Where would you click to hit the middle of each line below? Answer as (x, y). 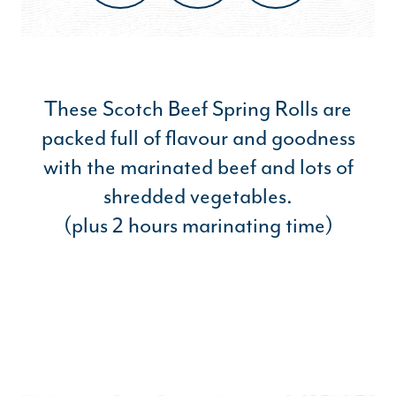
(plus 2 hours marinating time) (198, 225)
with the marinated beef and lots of (198, 167)
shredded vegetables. (198, 196)
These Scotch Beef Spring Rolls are (198, 109)
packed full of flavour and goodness (198, 138)
